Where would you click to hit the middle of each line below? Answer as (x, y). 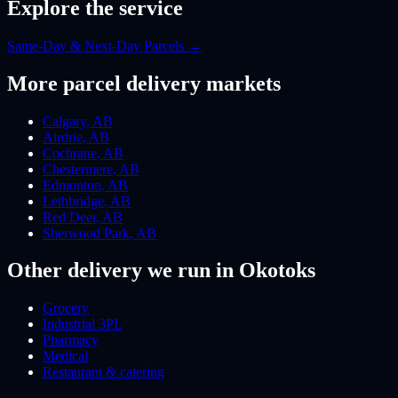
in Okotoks (263, 271)
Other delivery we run (109, 271)
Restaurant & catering (103, 372)
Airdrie (63, 137)
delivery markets (201, 83)
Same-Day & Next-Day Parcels (96, 45)
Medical (65, 356)
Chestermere (78, 169)
